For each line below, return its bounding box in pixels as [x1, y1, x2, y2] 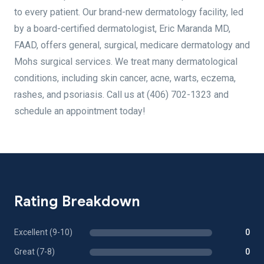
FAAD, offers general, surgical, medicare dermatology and [14, 39, 250, 51]
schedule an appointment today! [14, 105, 146, 117]
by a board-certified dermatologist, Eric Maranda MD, [14, 23, 230, 34]
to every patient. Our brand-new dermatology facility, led [14, 6, 243, 18]
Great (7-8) [14, 247, 55, 256]
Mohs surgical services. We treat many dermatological [14, 56, 237, 67]
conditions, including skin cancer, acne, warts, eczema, [14, 72, 236, 84]
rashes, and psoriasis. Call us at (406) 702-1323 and [14, 89, 229, 100]
